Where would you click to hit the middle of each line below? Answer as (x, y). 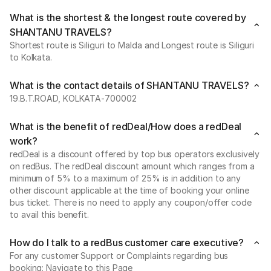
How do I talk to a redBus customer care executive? (127, 243)
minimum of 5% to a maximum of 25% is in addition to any (126, 178)
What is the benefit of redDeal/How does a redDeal (126, 126)
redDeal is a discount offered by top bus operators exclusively (135, 154)
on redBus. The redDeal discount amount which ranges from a (132, 166)
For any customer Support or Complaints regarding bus (119, 256)
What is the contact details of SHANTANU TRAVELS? (129, 85)
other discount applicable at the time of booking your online (129, 190)
